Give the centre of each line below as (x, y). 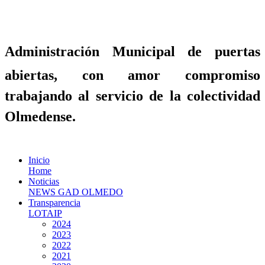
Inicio (39, 160)
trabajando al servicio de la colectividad (132, 96)
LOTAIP (45, 213)
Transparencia (54, 202)
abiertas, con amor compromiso (132, 75)
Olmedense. (40, 116)
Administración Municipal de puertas (132, 51)
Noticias (44, 181)
